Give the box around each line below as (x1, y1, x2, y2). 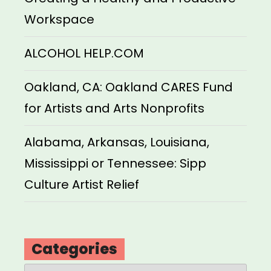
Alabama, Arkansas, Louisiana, (24, 134, 209, 151)
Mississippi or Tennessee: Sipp (24, 155, 206, 172)
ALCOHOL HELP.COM (24, 45, 144, 62)
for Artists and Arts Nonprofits (24, 100, 204, 117)
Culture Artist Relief (24, 176, 139, 194)
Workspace (24, 11, 94, 28)
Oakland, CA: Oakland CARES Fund (24, 79, 233, 96)
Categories (31, 239, 117, 260)
